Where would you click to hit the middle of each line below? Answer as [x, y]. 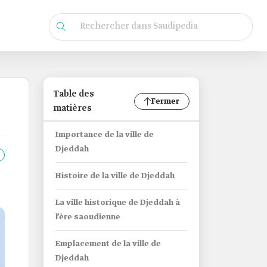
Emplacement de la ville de [108, 244]
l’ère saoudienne [88, 217]
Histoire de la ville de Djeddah [115, 176]
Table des [74, 94]
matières [72, 108]
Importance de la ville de [105, 135]
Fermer [165, 101]
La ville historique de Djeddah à [118, 203]
